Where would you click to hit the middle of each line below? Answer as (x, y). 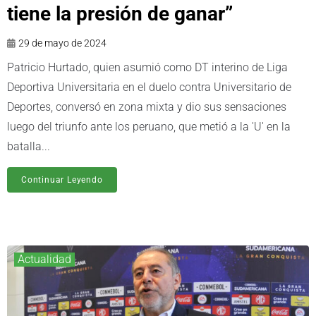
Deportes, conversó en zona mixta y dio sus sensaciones (147, 107)
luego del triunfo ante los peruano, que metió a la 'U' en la (149, 127)
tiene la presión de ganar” (120, 14)
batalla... (29, 147)
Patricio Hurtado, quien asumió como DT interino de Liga (147, 68)
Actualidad (44, 260)
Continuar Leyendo (62, 180)
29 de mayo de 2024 (62, 43)
